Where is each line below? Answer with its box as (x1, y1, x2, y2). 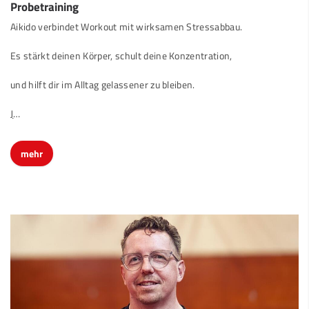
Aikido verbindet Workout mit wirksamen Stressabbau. (10, 8, 243, 23)
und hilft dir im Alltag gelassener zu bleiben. (10, 66, 195, 81)
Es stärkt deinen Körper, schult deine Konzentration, (10, 37, 232, 52)
